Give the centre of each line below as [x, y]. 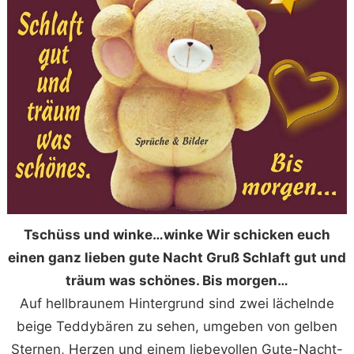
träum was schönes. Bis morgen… [177, 281]
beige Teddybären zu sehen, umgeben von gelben [177, 327]
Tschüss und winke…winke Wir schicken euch [177, 235]
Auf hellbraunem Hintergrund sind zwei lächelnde [177, 304]
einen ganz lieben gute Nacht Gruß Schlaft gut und [177, 258]
